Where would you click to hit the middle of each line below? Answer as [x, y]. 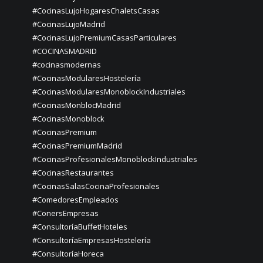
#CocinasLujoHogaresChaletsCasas [96, 10]
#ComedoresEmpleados [75, 199]
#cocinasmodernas [67, 64]
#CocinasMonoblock [68, 118]
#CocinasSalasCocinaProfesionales [96, 186]
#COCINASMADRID [65, 51]
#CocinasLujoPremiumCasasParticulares [104, 37]
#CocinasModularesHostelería [87, 78]
